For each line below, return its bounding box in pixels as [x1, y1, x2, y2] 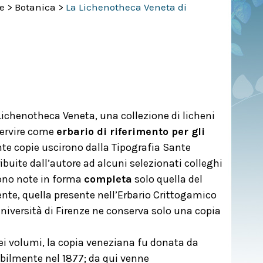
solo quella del [132, 173, 203, 186]
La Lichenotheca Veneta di [66, 1, 187, 13]
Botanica [15, 1, 56, 13]
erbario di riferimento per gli [56, 125, 205, 138]
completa [84, 173, 132, 186]
